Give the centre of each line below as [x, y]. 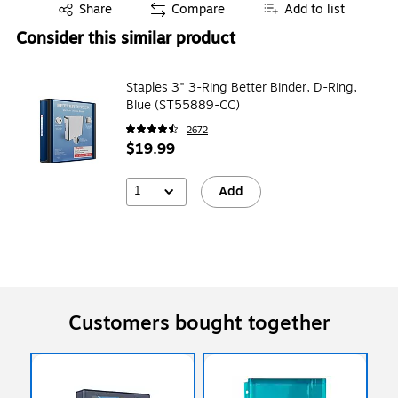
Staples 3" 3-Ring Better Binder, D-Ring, [242, 87]
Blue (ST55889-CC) [183, 105]
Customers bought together [199, 323]
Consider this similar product [126, 38]
